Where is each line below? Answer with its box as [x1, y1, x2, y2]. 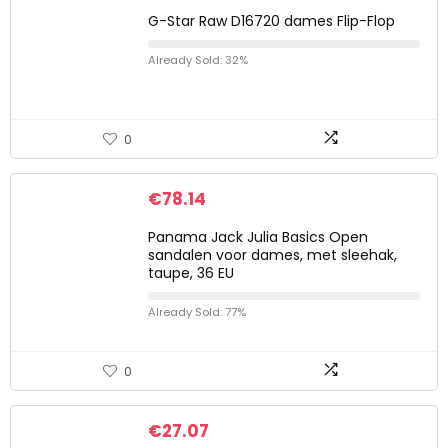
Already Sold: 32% [148, 52, 248, 68]
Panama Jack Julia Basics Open [148, 227, 368, 247]
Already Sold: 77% [148, 304, 246, 320]
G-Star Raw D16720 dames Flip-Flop [148, 11, 395, 31]
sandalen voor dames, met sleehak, [148, 245, 397, 265]
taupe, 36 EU [148, 263, 234, 283]
